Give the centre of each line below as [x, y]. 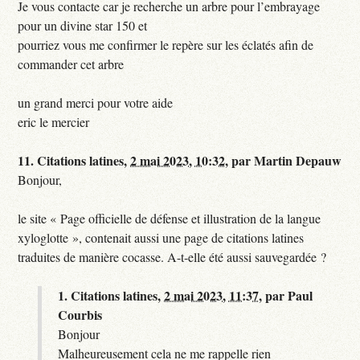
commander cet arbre [71, 63]
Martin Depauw [298, 160]
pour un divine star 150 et [83, 25]
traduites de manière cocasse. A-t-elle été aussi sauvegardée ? [172, 256]
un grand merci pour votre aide [96, 102]
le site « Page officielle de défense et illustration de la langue [170, 218]
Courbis [80, 314]
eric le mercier [54, 121]
